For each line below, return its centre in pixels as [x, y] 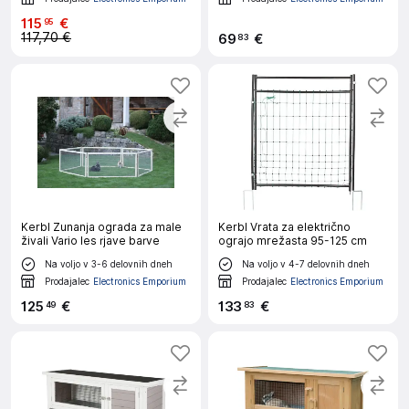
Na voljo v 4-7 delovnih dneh [306, 263]
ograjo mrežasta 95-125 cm [293, 241]
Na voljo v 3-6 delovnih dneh [109, 263]
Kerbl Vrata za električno [284, 227]
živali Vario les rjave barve [90, 241]
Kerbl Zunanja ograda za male [101, 227]
